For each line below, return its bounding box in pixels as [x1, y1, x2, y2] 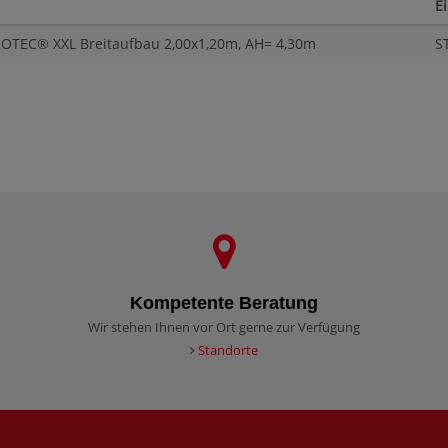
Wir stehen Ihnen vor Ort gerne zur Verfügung [88, 318, 360, 337]
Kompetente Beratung [130, 293, 318, 314]
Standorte [195, 341, 258, 360]
